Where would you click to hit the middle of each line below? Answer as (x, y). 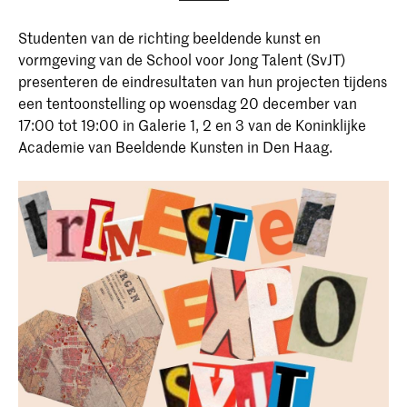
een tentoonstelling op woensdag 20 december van (188, 103)
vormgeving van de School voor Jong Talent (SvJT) (182, 59)
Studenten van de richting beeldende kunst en (169, 37)
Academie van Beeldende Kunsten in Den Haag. (175, 146)
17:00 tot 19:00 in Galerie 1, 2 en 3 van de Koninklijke (192, 124)
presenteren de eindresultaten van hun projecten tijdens (203, 81)
